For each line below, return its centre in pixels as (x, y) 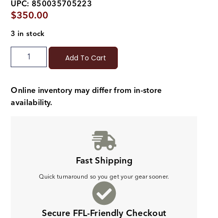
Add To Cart (86, 58)
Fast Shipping (104, 161)
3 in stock (28, 34)
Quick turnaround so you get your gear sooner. (104, 177)
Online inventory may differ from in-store (86, 91)
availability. (33, 103)
